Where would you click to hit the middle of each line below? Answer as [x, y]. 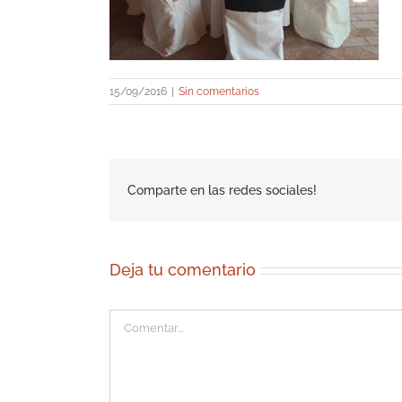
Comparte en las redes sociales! [222, 190]
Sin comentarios [219, 92]
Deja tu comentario [183, 270]
